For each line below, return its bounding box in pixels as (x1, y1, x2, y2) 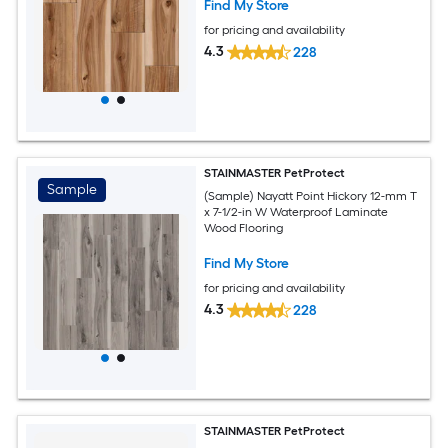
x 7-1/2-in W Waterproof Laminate (204, 204, 389, 219)
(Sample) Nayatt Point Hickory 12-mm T (204, 188, 418, 203)
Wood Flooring (204, 220, 284, 235)
